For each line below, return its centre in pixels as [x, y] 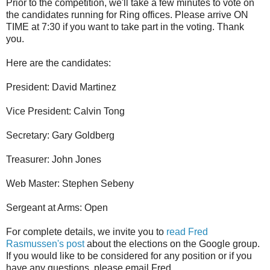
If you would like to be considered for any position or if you [129, 256]
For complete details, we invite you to [86, 232]
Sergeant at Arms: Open [57, 208]
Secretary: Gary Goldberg [60, 136]
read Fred [187, 232]
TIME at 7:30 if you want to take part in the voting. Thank [125, 27]
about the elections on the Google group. [172, 244]
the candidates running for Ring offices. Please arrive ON [127, 15]
